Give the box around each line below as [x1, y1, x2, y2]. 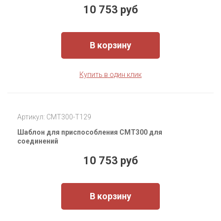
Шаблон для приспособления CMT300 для [17, 128, 162, 137]
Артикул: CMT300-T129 [17, 113, 91, 121]
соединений [17, 137, 58, 146]
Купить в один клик [79, 71, 142, 79]
